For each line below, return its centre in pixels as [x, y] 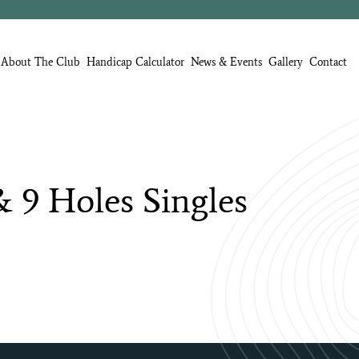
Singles [195, 200]
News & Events [226, 63]
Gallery [286, 63]
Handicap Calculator [135, 63]
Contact [328, 63]
